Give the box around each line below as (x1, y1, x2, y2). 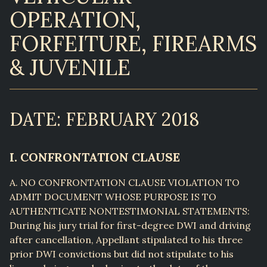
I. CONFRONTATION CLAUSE (10, 150, 180, 165)
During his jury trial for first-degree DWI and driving (10, 219, 251, 232)
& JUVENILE (10, 54, 131, 82)
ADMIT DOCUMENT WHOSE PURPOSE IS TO (10, 191, 216, 203)
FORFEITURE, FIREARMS (10, 30, 257, 58)
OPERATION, (10, 6, 141, 34)
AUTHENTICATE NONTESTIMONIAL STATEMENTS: (10, 205, 250, 218)
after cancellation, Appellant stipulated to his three (10, 234, 243, 246)
